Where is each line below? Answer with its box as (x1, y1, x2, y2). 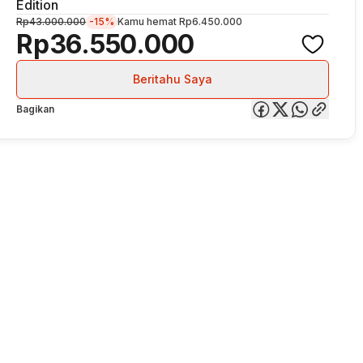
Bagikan (16, 103, 54, 115)
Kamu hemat (117, 15, 179, 28)
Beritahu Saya (133, 72, 212, 86)
